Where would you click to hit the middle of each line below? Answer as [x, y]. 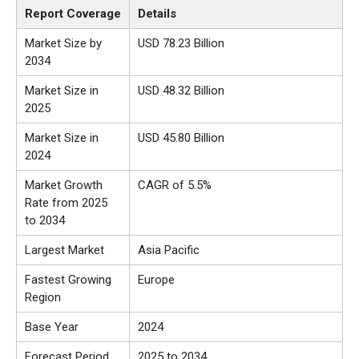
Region [43, 298]
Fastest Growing [68, 280]
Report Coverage [73, 14]
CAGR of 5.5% [175, 186]
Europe [156, 280]
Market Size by [63, 44]
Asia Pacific [169, 250]
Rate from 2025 [66, 203]
